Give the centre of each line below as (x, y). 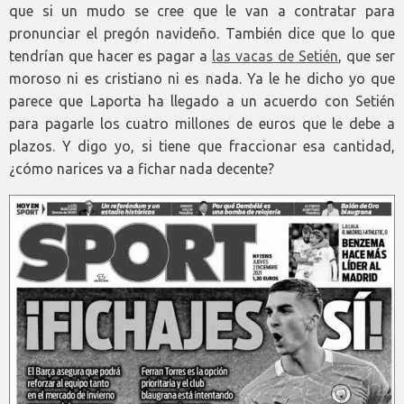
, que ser (367, 55)
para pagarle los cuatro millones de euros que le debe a (202, 123)
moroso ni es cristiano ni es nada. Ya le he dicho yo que (202, 78)
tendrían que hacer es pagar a (110, 55)
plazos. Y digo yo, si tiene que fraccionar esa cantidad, (202, 146)
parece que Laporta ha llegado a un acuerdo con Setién (202, 101)
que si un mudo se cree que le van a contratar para (202, 10)
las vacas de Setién (275, 55)
